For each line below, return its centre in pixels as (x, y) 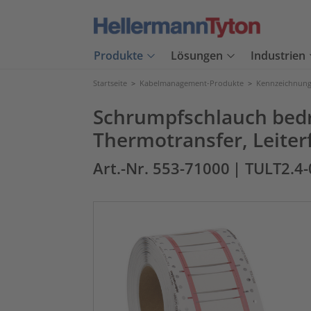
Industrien (278, 56)
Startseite (110, 83)
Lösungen (197, 56)
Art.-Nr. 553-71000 (161, 168)
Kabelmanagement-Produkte (192, 83)
